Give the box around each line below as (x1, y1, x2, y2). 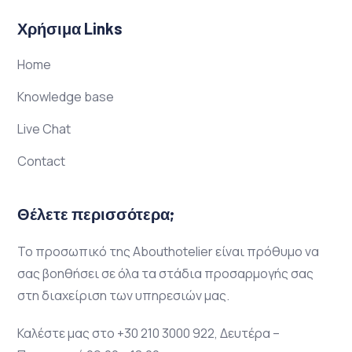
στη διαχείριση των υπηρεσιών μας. (17, 286, 229, 304)
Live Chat (17, 119, 71, 137)
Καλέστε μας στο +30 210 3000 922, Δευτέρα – (17, 324, 280, 342)
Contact (17, 152, 65, 170)
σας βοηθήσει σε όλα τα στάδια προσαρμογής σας (17, 264, 313, 282)
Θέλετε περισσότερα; (17, 203, 174, 223)
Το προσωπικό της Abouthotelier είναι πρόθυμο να (17, 242, 319, 260)
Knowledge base (17, 87, 114, 105)
